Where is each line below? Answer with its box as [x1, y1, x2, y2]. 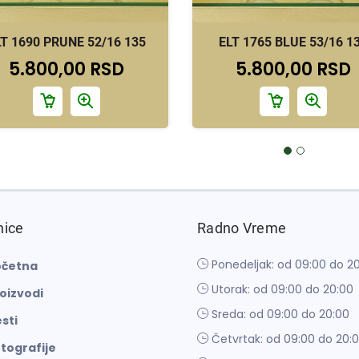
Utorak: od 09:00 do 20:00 [212, 280, 353, 297]
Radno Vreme [197, 219, 287, 236]
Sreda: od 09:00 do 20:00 [212, 305, 349, 322]
